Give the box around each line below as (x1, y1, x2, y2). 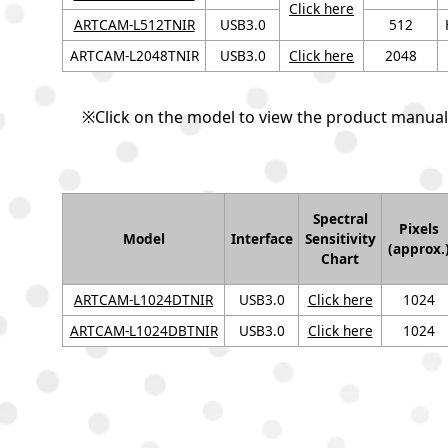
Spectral (312, 209, 368, 228)
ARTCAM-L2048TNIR (69, 46, 199, 65)
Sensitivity (304, 229, 376, 248)
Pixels (398, 219, 439, 238)
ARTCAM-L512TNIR (73, 15, 195, 34)
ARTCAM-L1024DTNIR (74, 290, 213, 309)
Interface (230, 229, 293, 248)
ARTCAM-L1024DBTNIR (69, 321, 218, 340)
